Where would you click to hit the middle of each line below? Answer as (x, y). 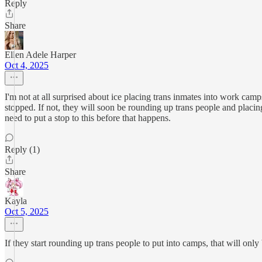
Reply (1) (22, 149)
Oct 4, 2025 (27, 65)
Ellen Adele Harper (40, 55)
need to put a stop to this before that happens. (88, 118)
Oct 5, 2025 (27, 211)
